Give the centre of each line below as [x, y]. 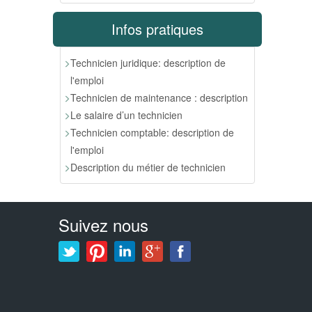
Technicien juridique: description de [148, 62]
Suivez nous [103, 224]
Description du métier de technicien [148, 167]
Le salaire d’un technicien [126, 115]
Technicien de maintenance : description [159, 97]
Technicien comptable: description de [152, 132]
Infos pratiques [157, 29]
